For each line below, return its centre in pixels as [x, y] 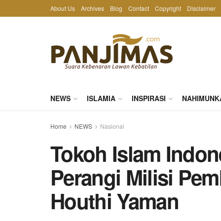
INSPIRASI [149, 98]
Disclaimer [201, 8]
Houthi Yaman [114, 201]
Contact [139, 8]
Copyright [168, 8]
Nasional [112, 126]
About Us [63, 8]
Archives [92, 8]
